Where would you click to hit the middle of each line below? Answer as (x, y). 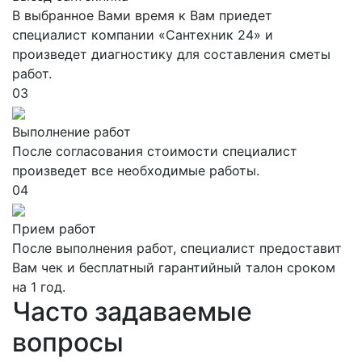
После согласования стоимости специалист (155, 151)
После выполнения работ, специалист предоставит (177, 248)
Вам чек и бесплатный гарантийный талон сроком (174, 267)
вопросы (68, 342)
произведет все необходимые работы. (136, 170)
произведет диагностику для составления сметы (171, 54)
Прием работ (54, 228)
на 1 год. (39, 286)
